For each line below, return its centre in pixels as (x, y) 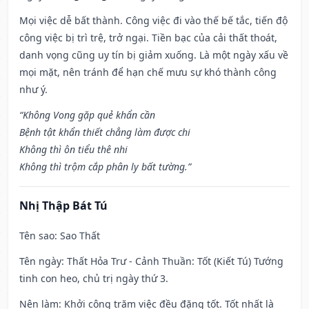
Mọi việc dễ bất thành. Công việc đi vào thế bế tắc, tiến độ (153, 21)
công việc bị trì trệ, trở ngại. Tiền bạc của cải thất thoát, (148, 38)
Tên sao (37, 236)
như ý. (33, 90)
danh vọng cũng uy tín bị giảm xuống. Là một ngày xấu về (154, 55)
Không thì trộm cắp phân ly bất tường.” (105, 167)
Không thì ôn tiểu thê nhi (73, 150)
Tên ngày (40, 261)
